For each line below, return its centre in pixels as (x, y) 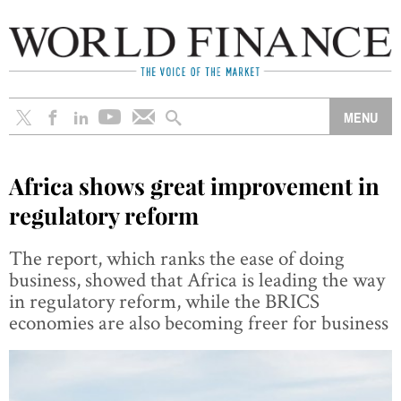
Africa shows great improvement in (194, 185)
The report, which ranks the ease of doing (177, 257)
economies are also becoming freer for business (199, 322)
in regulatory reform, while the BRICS (164, 300)
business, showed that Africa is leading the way (197, 279)
